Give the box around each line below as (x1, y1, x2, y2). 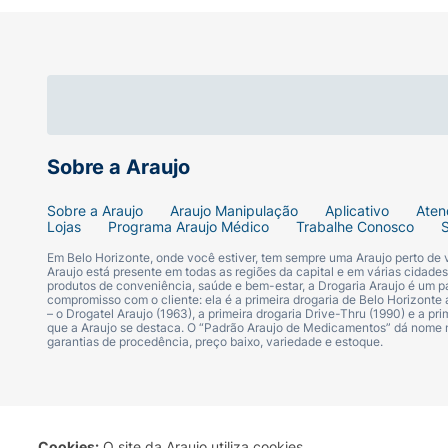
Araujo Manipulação (170, 202, 298, 220)
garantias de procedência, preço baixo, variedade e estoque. (47, 334, 383, 350)
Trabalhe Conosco (296, 218, 414, 236)
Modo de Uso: (112, 94, 220, 114)
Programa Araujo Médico (108, 218, 269, 236)
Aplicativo (325, 202, 389, 220)
